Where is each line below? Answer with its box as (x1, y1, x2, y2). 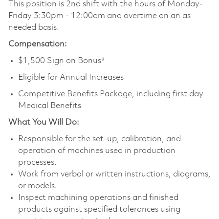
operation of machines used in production (18, 146, 175, 155)
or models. (18, 181, 57, 190)
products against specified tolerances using (18, 205, 180, 214)
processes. (18, 158, 57, 167)
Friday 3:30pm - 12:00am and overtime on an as (8, 11, 191, 20)
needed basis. (8, 23, 59, 32)
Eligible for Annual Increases (18, 73, 126, 82)
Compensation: (8, 40, 67, 48)
